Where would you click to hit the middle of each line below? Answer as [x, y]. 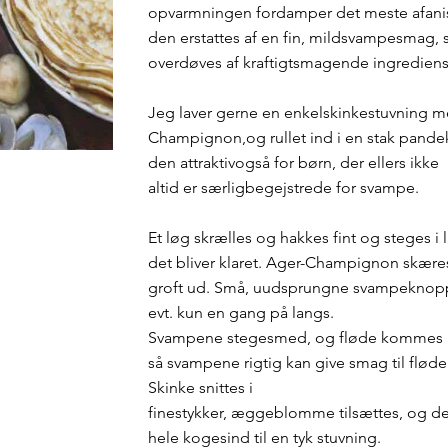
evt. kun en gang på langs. [240, 312]
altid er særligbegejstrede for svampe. [283, 187]
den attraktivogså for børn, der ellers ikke [293, 162]
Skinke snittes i [200, 387]
